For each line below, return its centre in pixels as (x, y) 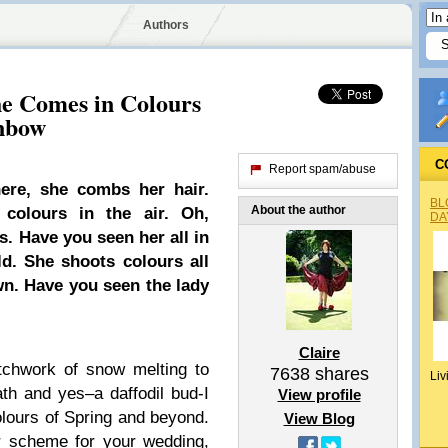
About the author (298, 210)
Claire (319, 352)
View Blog (319, 418)
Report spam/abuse (322, 169)
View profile (319, 394)
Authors (165, 25)
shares (339, 374)
